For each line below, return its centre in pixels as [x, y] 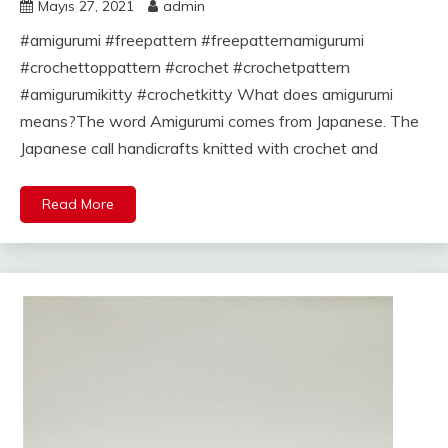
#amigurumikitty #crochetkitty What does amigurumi [206, 93]
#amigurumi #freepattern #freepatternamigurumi [192, 39]
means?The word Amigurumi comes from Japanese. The [219, 120]
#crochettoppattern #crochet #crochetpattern [185, 66]
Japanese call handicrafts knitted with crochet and [199, 147]
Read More [78, 203]
